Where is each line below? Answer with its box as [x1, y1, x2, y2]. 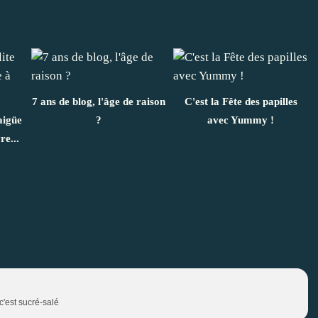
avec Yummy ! [207, 114, 274, 126]
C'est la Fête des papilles [184, 95, 297, 107]
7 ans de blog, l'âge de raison [32, 95, 165, 107]
